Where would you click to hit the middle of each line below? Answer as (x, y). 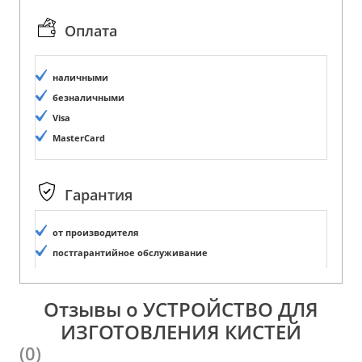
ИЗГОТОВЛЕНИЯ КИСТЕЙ (181, 331)
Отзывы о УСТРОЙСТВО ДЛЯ (181, 309)
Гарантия (99, 195)
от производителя (96, 232)
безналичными (88, 97)
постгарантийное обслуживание (130, 253)
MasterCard (79, 138)
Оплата (91, 31)
